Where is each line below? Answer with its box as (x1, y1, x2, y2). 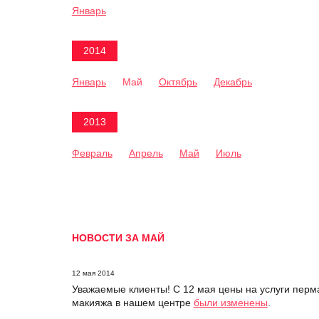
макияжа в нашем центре (71, 297, 194, 308)
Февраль (71, 147, 113, 159)
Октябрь (158, 76, 197, 88)
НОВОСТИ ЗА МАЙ (71, 232, 164, 244)
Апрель (128, 147, 163, 159)
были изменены (193, 297, 268, 308)
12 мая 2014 (71, 269, 115, 277)
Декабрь (213, 76, 252, 88)
